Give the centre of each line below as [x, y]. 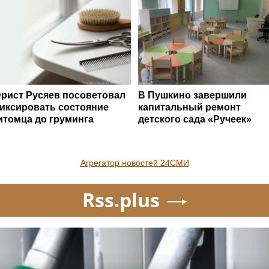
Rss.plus [121, 199]
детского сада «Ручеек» [195, 119]
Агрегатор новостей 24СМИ [134, 162]
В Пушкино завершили [192, 95]
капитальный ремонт [189, 107]
